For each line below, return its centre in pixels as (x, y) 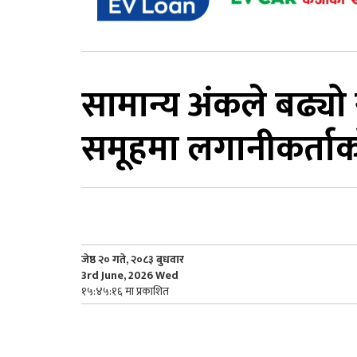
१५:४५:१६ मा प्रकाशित (125, 291)
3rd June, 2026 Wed (130, 275)
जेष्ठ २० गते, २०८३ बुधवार (133, 259)
